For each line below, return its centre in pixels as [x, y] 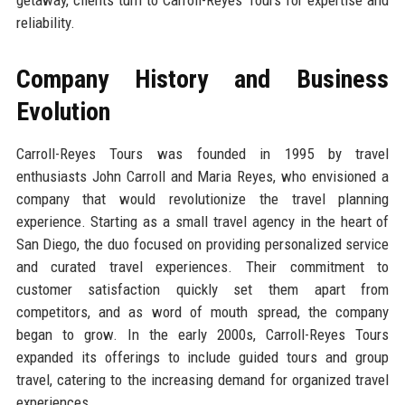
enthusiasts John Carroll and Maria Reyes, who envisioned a [202, 176]
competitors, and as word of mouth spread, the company [202, 311]
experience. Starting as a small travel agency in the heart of [202, 221]
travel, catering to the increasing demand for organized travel [202, 379]
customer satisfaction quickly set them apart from [202, 289]
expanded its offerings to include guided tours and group [202, 357]
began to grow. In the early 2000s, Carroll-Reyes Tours [202, 334]
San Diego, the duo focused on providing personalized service [202, 244]
